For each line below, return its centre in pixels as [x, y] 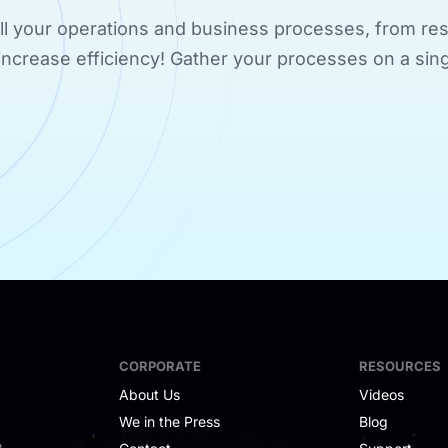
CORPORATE [160, 365]
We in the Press [169, 422]
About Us [149, 395]
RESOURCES [400, 365]
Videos [381, 395]
